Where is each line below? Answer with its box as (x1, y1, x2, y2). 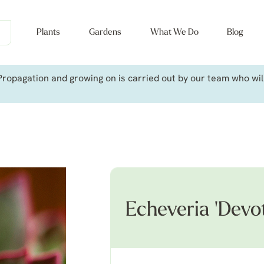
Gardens (88, 28, 121, 37)
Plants (37, 28, 60, 37)
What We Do (150, 28, 199, 37)
